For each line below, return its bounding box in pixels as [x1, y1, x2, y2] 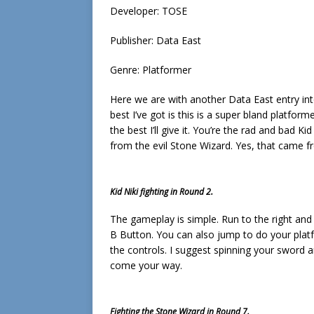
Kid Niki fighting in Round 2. [110, 186, 213, 198]
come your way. [110, 259, 182, 272]
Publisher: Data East [110, 34, 201, 47]
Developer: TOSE [110, 4, 187, 18]
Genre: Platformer [110, 63, 191, 76]
